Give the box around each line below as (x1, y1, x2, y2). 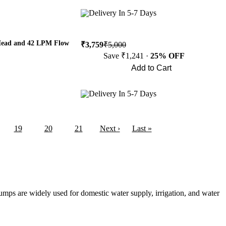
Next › (99, 124, 120, 133)
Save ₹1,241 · (103, 51, 150, 60)
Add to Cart (131, 64, 172, 72)
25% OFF (150, 51, 185, 60)
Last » (132, 124, 152, 133)
